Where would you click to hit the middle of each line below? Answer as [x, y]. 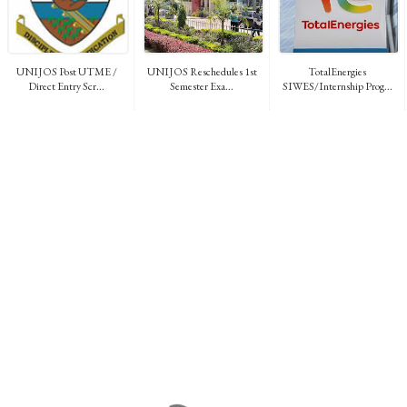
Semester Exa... [202, 86]
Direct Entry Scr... [66, 86]
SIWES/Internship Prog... [337, 86]
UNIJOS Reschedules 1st [202, 71]
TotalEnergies [337, 71]
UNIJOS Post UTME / [66, 71]
